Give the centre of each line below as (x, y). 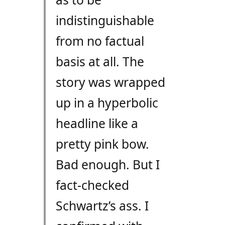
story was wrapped (110, 82)
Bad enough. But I (107, 165)
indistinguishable (105, 21)
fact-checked (92, 185)
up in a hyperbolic (107, 103)
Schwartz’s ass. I (102, 206)
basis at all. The (100, 62)
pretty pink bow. (102, 144)
